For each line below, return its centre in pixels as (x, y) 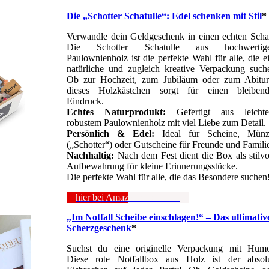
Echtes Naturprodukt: (116, 112)
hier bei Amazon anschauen (128, 198)
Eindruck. (85, 101)
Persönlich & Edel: (110, 134)
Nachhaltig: (90, 156)
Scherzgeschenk (99, 228)
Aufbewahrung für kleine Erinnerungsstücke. (152, 166)
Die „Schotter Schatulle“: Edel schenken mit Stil (164, 16)
